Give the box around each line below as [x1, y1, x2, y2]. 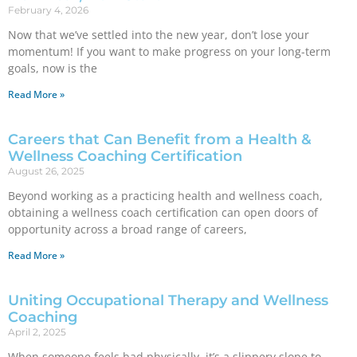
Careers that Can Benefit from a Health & [8, 131, 312, 148]
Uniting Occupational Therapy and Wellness [8, 292, 328, 309]
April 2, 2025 [8, 326, 66, 338]
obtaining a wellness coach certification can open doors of [8, 205, 318, 220]
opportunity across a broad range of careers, [8, 222, 247, 237]
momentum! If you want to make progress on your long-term [8, 44, 331, 59]
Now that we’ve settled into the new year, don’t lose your [8, 27, 309, 42]
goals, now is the [8, 61, 97, 76]
